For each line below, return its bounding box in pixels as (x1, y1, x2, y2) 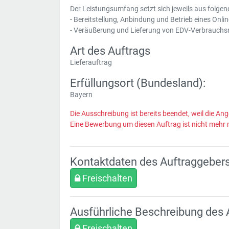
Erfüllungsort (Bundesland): (70, 76, 205, 89)
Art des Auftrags (70, 44, 150, 57)
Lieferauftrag (70, 58, 112, 66)
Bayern (70, 90, 93, 99)
